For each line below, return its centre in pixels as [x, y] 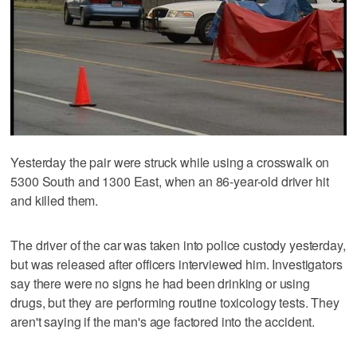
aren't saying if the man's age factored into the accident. [163, 322]
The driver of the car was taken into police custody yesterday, [178, 245]
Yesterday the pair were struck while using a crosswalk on [170, 163]
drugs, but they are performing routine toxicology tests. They [175, 303]
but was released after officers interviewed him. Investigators [177, 265]
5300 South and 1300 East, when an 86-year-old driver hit [170, 182]
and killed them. [55, 201]
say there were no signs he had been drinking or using [160, 284]
